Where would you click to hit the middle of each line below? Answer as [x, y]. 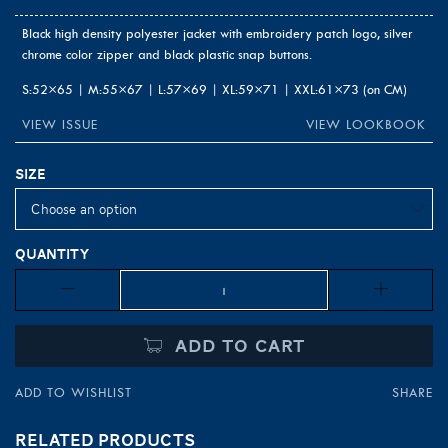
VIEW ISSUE [60, 124]
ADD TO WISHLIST [73, 392]
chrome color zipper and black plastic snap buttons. [167, 54]
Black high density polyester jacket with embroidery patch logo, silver [217, 33]
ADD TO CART [233, 345]
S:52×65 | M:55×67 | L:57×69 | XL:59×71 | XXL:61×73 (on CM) [214, 89]
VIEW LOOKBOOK [366, 124]
